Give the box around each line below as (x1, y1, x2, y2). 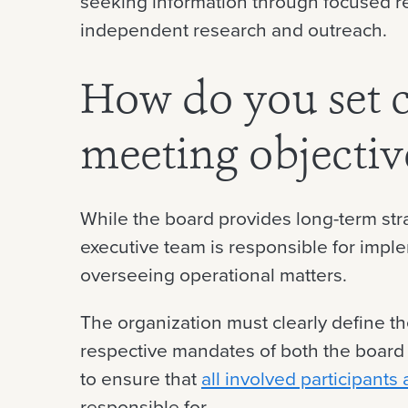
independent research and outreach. (80, 15, 387, 43)
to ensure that (80, 363, 201, 392)
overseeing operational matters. (80, 260, 347, 288)
